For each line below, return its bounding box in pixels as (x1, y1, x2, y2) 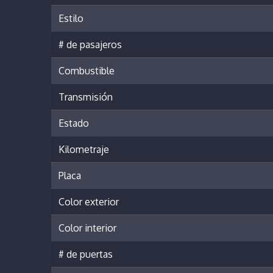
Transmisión (58, 91, 113, 104)
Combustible (58, 65, 115, 77)
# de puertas (58, 248, 113, 261)
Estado (58, 117, 89, 130)
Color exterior (58, 196, 119, 208)
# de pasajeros (58, 38, 122, 51)
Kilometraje (58, 143, 109, 156)
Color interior (58, 222, 116, 235)
